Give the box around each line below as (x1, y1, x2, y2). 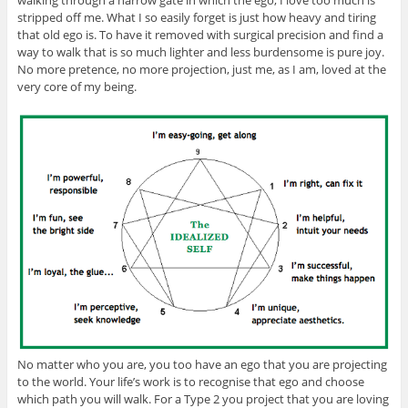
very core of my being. (16, 77, 137, 95)
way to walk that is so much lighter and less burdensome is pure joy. (16, 43, 384, 60)
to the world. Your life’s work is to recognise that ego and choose (16, 373, 364, 391)
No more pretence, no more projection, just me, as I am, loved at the (16, 60, 386, 77)
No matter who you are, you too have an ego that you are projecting (16, 356, 387, 373)
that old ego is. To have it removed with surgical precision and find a (16, 25, 383, 43)
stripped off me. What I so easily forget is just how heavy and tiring (16, 8, 376, 25)
